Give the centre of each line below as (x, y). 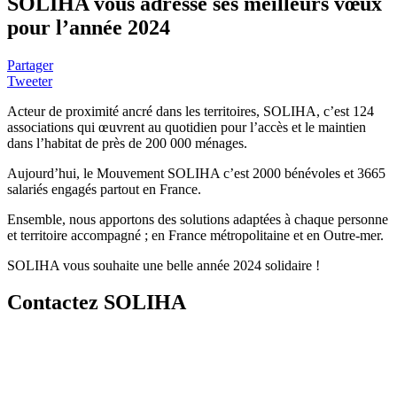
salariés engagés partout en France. (104, 189)
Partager (30, 65)
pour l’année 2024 (89, 27)
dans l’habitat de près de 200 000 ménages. (127, 143)
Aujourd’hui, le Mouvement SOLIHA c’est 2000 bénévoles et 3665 (196, 173)
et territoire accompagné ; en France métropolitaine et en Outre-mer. (195, 235)
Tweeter (30, 81)
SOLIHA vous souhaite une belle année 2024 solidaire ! (163, 265)
